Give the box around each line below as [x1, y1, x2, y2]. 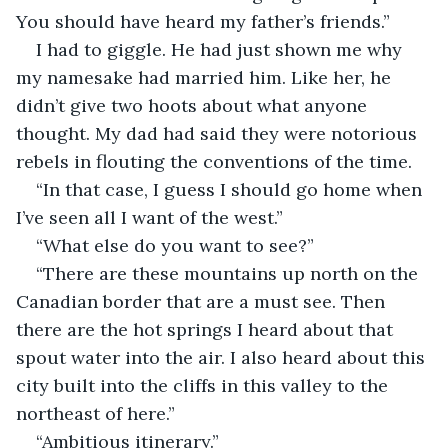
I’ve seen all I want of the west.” [16, 205, 283, 229]
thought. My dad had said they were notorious [16, 121, 422, 145]
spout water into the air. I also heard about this [16, 345, 430, 369]
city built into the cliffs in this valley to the [16, 373, 393, 397]
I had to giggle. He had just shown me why [36, 37, 407, 61]
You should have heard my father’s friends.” [16, 9, 390, 33]
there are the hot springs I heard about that [16, 317, 398, 341]
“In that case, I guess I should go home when [36, 177, 427, 201]
